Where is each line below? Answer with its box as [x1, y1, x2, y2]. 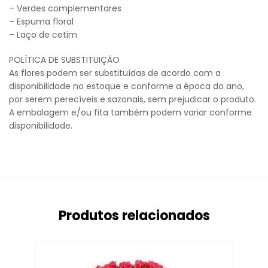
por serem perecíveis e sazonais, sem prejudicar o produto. [9, 93, 256, 106]
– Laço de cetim [9, 29, 77, 41]
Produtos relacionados [58, 206, 210, 225]
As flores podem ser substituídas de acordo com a [9, 67, 221, 80]
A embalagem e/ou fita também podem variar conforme [9, 106, 252, 119]
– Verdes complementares [9, 2, 121, 15]
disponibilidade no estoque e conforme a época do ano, [9, 80, 244, 93]
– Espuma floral [9, 16, 74, 28]
